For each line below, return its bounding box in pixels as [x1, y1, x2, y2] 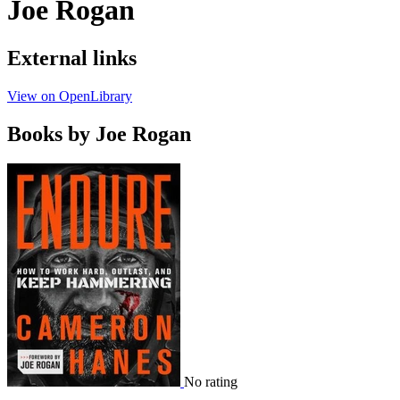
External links [7, 46, 137, 70]
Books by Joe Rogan [7, 121, 191, 146]
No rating [184, 374, 237, 390]
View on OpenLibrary [7, 87, 132, 104]
